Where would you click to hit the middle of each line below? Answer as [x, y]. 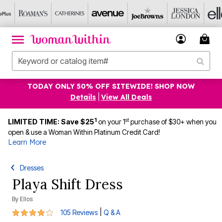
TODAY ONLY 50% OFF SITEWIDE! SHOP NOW [111, 86]
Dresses [32, 168]
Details [83, 97]
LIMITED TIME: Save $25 [51, 122]
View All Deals [126, 97]
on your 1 [112, 122]
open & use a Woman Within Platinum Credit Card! [84, 132]
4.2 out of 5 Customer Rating [61, 211]
